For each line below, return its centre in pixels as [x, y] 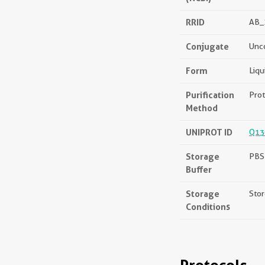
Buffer [199, 169]
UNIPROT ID [209, 132]
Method [202, 108]
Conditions [208, 207]
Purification [210, 95]
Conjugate [207, 46]
